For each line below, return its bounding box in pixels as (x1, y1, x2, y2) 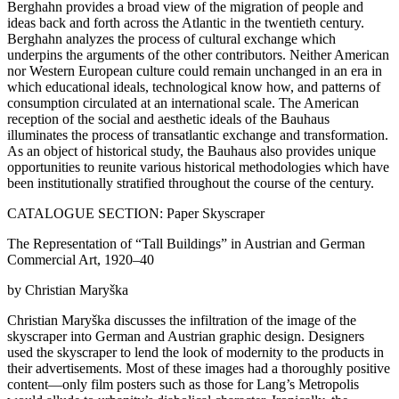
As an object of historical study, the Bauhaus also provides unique (7, 143, 376, 159)
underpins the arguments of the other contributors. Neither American (7, 47, 389, 63)
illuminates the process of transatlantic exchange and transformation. (7, 127, 388, 143)
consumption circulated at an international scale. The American (7, 95, 359, 111)
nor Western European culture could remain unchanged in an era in (7, 63, 382, 79)
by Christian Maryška (7, 282, 128, 298)
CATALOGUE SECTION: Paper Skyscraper (7, 206, 265, 222)
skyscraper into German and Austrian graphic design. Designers (7, 329, 364, 345)
